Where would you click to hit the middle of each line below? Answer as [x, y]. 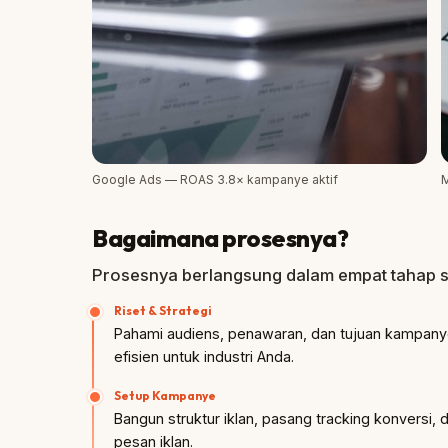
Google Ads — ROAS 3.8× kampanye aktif [215, 179]
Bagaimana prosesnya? [220, 238]
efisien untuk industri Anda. [204, 356]
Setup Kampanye [165, 395]
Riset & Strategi [163, 310]
